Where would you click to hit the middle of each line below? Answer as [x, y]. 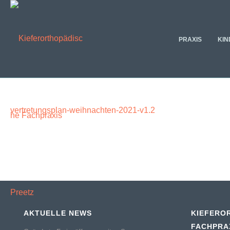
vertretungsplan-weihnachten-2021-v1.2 [83, 110]
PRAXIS [190, 40]
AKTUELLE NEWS [58, 213]
